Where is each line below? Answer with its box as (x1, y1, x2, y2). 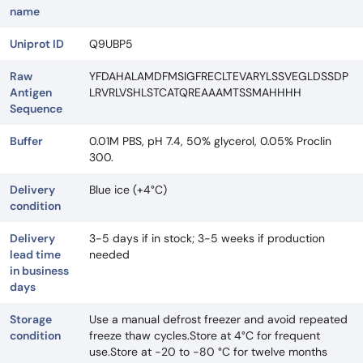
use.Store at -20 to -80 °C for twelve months (89, 344, 327, 359)
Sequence (10, 101, 62, 116)
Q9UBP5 (89, 36, 133, 51)
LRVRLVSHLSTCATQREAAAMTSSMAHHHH (89, 85, 301, 100)
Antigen (10, 85, 52, 100)
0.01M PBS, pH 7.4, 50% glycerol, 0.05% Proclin (89, 134, 331, 148)
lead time (10, 247, 61, 262)
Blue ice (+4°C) (89, 182, 167, 197)
